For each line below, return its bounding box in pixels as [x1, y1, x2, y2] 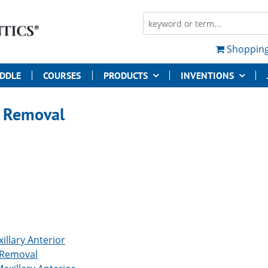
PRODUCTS [103, 69, 148, 81]
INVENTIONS [180, 69, 234, 81]
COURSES [43, 69, 81, 81]
